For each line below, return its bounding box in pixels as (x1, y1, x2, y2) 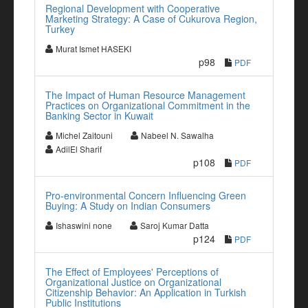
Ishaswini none (56, 219, 112, 231)
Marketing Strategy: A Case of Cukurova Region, (45, 12, 257, 25)
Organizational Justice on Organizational (45, 275, 221, 289)
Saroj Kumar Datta (140, 219, 209, 231)
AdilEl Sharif (56, 143, 102, 155)
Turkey (45, 22, 75, 36)
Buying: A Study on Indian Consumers (45, 199, 210, 212)
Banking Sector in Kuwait (45, 109, 153, 122)
